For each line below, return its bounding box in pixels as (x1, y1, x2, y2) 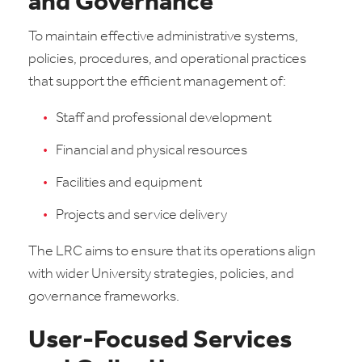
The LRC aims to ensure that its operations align (28, 244, 316, 259)
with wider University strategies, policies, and (28, 267, 294, 282)
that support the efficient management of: (28, 74, 286, 90)
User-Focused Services (28, 328, 292, 354)
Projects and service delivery (56, 208, 227, 223)
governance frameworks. (28, 289, 179, 305)
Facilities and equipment (56, 175, 202, 191)
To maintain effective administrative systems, (28, 29, 298, 44)
